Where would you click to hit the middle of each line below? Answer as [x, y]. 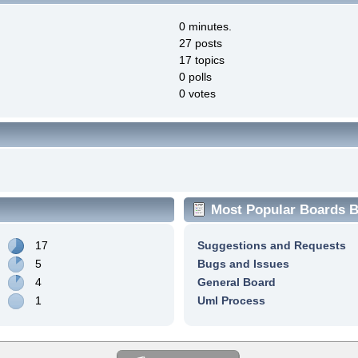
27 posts [201, 43]
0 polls [195, 76]
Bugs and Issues [243, 263]
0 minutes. [205, 26]
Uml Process [231, 300]
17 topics [202, 60]
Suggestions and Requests [271, 245]
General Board [236, 282]
